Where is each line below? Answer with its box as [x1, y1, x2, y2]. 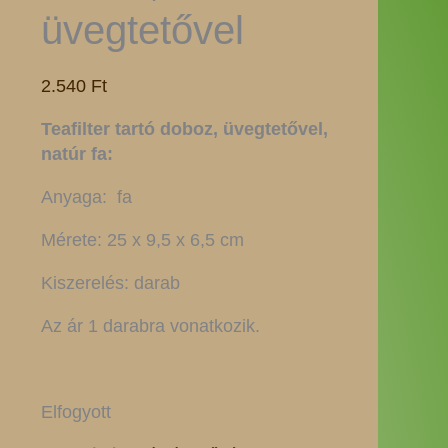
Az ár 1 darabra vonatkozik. [40, 316, 260, 336]
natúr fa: [40, 144, 113, 164]
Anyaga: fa [40, 187, 132, 207]
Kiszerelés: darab [40, 273, 180, 293]
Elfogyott [40, 402, 111, 422]
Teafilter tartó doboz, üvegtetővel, [40, 119, 328, 139]
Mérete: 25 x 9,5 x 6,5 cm [40, 230, 244, 250]
